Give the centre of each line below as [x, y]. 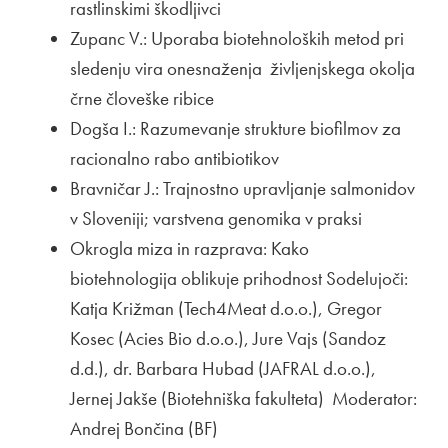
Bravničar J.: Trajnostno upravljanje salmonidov [242, 188]
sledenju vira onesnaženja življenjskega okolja [242, 68]
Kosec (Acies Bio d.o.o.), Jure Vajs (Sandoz [228, 338]
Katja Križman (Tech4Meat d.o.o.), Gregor [226, 308]
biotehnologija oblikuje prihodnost [196, 278]
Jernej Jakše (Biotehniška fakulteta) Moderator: [243, 398]
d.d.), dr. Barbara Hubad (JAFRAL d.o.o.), [223, 368]
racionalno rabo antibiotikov [174, 158]
